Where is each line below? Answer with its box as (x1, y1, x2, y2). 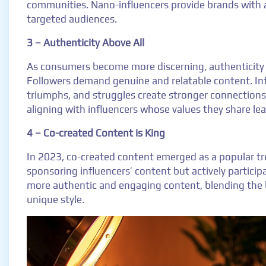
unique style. (27, 194, 84, 205)
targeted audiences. (27, 13, 117, 25)
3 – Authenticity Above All (27, 37, 144, 49)
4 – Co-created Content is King (27, 127, 165, 139)
